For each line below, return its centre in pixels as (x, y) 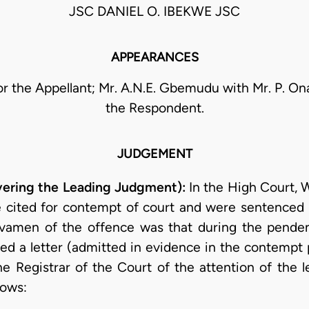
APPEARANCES (154, 58)
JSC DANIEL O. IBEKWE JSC (154, 12)
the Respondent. (154, 108)
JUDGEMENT (154, 154)
